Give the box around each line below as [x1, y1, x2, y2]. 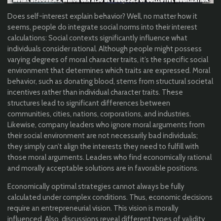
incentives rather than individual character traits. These [7, 88, 183, 97]
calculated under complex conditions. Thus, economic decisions [7, 193, 213, 202]
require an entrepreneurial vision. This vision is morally [7, 204, 179, 213]
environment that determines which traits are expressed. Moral [7, 66, 210, 75]
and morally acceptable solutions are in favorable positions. [7, 164, 199, 173]
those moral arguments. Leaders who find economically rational [7, 153, 212, 162]
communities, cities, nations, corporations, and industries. [7, 110, 191, 119]
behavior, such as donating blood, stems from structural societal [7, 77, 213, 86]
